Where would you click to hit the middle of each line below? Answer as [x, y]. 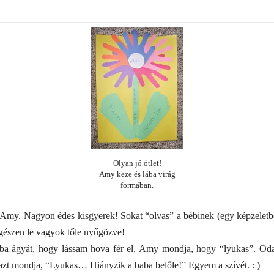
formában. [137, 185]
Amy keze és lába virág [137, 174]
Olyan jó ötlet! [137, 163]
